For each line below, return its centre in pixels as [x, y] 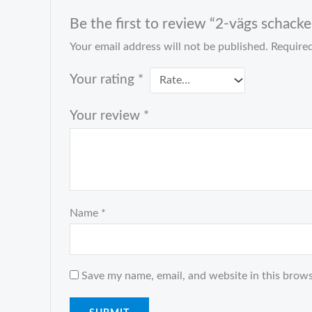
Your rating [103, 80]
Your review [106, 116]
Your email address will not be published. [169, 47]
